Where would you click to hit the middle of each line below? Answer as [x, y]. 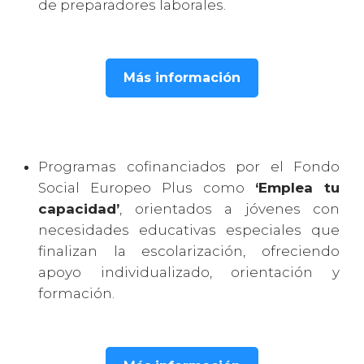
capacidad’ [79, 209]
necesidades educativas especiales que [189, 230]
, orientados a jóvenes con [230, 209]
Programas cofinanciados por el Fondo [189, 167]
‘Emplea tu [297, 188]
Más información [182, 78]
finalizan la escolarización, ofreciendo [189, 251]
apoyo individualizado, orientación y [189, 273]
